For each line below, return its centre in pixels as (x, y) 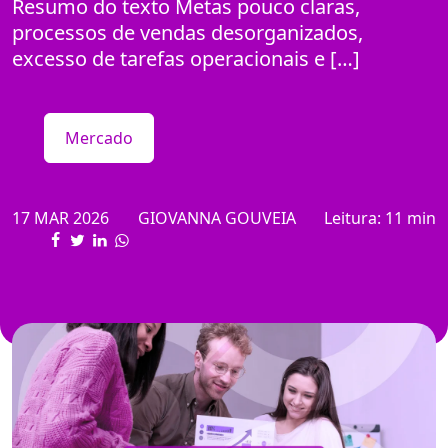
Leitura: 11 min (380, 218)
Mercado (99, 138)
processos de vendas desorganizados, (187, 32)
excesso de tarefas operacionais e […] (186, 58)
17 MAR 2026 (60, 218)
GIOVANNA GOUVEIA (216, 218)
